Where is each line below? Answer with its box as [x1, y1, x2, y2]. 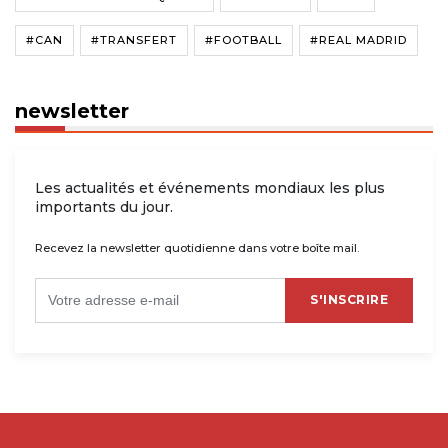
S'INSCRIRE [310, 292, 388, 308]
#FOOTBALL [205, 32, 282, 47]
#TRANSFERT [91, 32, 177, 47]
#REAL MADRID [310, 32, 407, 47]
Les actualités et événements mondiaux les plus [35, 178, 385, 197]
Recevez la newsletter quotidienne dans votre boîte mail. [35, 240, 359, 255]
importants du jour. [35, 197, 173, 216]
